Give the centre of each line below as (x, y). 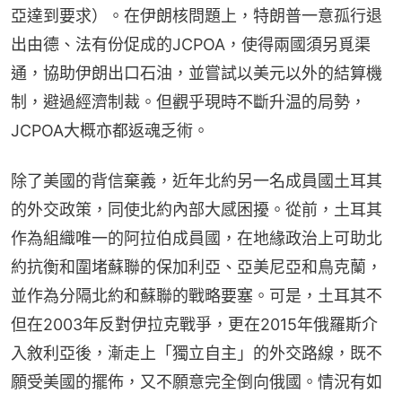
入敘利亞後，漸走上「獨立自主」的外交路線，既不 (197, 353)
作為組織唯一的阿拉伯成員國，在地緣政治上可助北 (197, 238)
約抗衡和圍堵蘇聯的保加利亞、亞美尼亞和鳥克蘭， (197, 267)
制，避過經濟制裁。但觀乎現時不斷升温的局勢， (188, 101)
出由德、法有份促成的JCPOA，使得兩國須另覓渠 (191, 44)
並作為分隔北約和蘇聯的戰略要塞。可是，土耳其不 (197, 295)
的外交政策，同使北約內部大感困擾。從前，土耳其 (197, 209)
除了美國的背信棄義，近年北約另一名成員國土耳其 (197, 180)
